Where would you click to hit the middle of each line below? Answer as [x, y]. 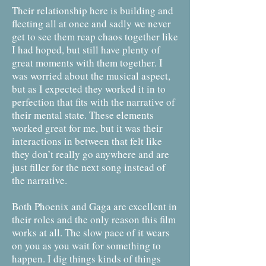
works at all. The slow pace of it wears [91, 232]
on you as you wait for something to [86, 246]
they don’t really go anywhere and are [91, 154]
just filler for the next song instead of [89, 167]
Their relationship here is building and [93, 10]
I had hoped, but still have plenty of [86, 50]
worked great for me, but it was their [87, 128]
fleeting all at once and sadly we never [91, 23]
